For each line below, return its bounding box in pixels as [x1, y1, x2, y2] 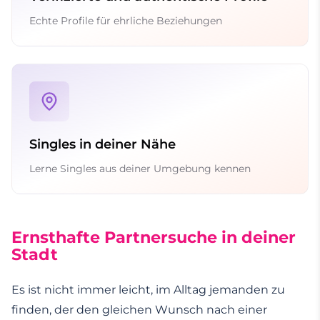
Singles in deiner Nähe [29, 136, 176, 152]
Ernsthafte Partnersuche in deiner [11, 226, 296, 247]
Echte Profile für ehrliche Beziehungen [29, 14, 222, 27]
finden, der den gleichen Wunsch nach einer [11, 302, 267, 316]
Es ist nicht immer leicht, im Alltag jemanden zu [11, 282, 285, 296]
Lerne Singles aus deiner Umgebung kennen [29, 161, 251, 175]
